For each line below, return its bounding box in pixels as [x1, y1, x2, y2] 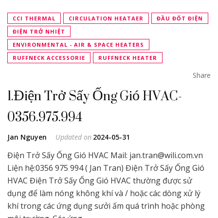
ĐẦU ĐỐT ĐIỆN [157, 15, 203, 22]
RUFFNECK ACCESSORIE [13, 54, 85, 61]
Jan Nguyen [7, 132, 47, 142]
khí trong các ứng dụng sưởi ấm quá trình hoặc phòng [7, 200, 205, 211]
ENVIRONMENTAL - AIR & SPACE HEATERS [13, 41, 144, 48]
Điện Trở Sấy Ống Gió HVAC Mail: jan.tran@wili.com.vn [7, 150, 203, 161]
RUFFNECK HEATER [98, 54, 157, 61]
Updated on [55, 132, 91, 142]
